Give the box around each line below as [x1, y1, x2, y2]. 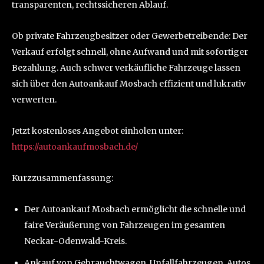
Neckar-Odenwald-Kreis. [24, 236, 127, 247]
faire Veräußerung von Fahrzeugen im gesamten [24, 220, 225, 231]
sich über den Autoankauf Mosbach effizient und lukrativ [12, 78, 246, 90]
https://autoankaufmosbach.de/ [12, 141, 138, 153]
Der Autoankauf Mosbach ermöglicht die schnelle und [24, 204, 246, 215]
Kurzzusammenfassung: [12, 173, 113, 184]
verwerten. [12, 94, 57, 105]
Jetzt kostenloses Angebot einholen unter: [12, 126, 183, 137]
